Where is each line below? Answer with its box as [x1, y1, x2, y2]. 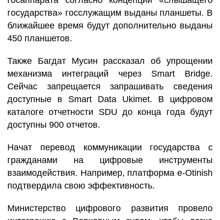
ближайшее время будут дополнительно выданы [7, 21, 213, 30]
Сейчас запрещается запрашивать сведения [7, 82, 213, 91]
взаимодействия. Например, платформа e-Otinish [7, 168, 213, 178]
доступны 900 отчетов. [7, 120, 103, 130]
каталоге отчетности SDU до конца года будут [7, 107, 213, 117]
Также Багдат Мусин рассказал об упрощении [7, 56, 213, 66]
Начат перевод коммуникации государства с [7, 142, 213, 152]
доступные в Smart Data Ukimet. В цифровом [7, 94, 213, 104]
